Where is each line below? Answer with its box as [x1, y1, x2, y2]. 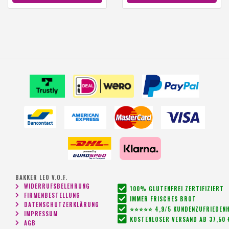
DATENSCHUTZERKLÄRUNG [24, 200, 99, 209]
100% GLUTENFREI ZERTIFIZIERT [129, 184, 224, 193]
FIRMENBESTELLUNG [24, 191, 80, 199]
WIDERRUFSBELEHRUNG [24, 182, 90, 191]
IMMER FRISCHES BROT [129, 194, 196, 203]
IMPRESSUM [24, 209, 58, 218]
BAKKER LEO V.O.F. [15, 173, 67, 181]
